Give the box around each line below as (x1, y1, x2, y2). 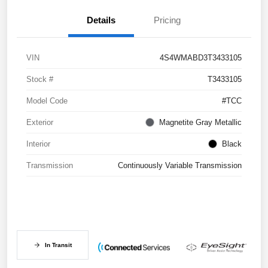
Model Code (26, 96, 68, 106)
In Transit (44, 242, 72, 249)
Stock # (26, 75, 53, 84)
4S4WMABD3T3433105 (160, 53, 242, 63)
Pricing (153, 15, 181, 26)
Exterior (26, 118, 53, 127)
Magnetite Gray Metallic (159, 118, 242, 127)
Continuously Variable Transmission (118, 161, 242, 170)
